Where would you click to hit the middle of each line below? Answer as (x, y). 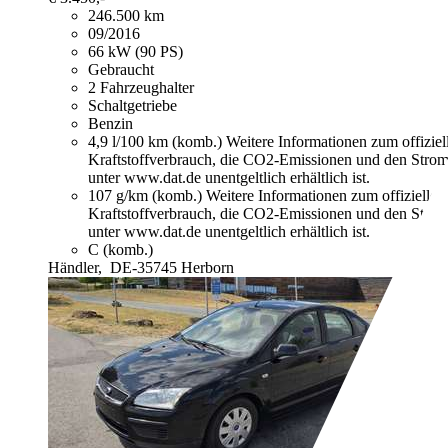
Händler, (77, 268)
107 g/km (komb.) (147, 196)
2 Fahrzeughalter (141, 88)
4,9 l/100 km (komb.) (157, 142)
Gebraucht (121, 70)
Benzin (110, 124)
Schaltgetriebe (132, 106)
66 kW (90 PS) (135, 52)
